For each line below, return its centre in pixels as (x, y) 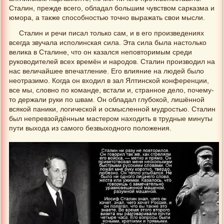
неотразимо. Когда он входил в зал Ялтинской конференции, (109, 81)
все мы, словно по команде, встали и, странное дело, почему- (111, 90)
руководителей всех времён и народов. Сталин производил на (112, 62)
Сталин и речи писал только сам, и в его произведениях (112, 33)
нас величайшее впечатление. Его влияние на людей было (106, 71)
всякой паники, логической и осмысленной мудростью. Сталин (112, 109)
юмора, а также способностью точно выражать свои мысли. (107, 18)
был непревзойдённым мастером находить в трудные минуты (111, 119)
